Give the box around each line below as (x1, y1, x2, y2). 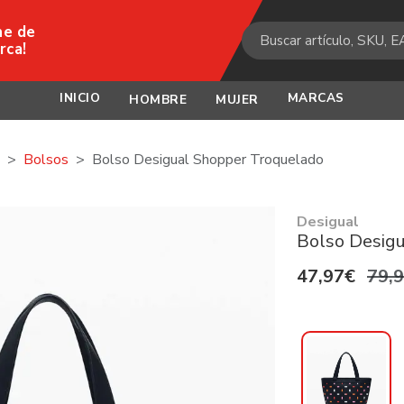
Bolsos (23, 150, 69, 170)
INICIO (60, 89, 101, 106)
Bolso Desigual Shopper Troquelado (92, 150, 324, 170)
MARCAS (287, 89, 344, 106)
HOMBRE (129, 90, 188, 108)
